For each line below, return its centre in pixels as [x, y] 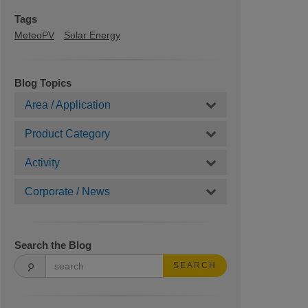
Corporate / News [67, 191]
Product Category [67, 134]
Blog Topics [43, 83]
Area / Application [67, 105]
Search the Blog [53, 245]
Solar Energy [92, 35]
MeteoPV [34, 35]
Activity [42, 163]
